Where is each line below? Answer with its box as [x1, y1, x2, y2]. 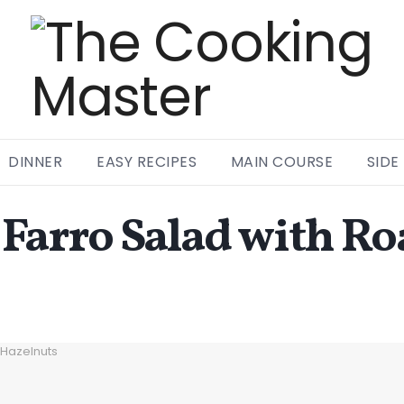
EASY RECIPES [96, 151, 197, 172]
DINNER [8, 151, 63, 172]
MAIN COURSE [230, 151, 334, 172]
